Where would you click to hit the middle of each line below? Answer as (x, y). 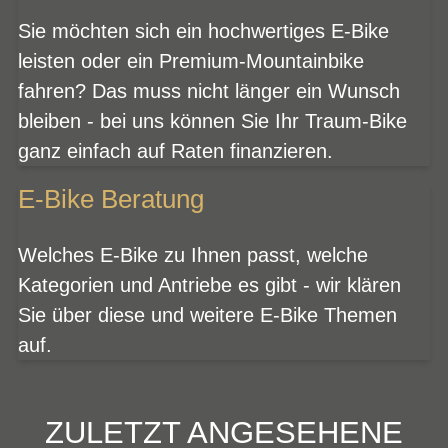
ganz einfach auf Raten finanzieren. (175, 150)
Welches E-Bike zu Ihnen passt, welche (193, 254)
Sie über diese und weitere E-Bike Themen (207, 314)
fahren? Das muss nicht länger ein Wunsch (209, 90)
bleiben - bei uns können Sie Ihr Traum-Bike (212, 120)
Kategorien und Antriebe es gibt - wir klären (209, 284)
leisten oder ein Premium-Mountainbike (191, 60)
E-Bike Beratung (111, 198)
